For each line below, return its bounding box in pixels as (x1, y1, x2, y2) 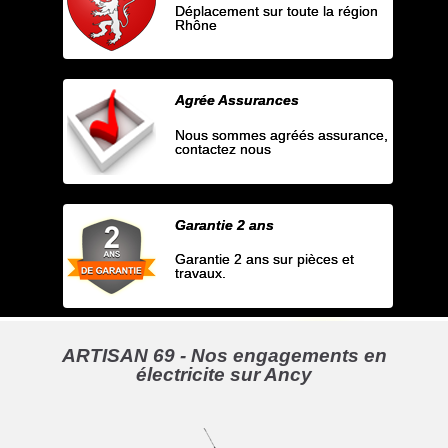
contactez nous (175, 140, 272, 157)
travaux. (175, 265, 227, 282)
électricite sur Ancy (136, 364, 312, 386)
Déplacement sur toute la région (175, 2, 379, 19)
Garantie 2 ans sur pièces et (175, 251, 355, 268)
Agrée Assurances (175, 92, 300, 109)
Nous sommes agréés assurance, (175, 126, 389, 143)
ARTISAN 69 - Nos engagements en (61, 345, 387, 367)
